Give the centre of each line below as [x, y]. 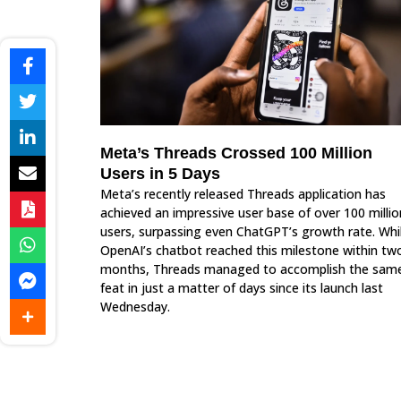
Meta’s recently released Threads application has [243, 193]
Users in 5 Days [160, 173]
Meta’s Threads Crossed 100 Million [236, 153]
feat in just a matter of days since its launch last [242, 287]
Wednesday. [135, 306]
